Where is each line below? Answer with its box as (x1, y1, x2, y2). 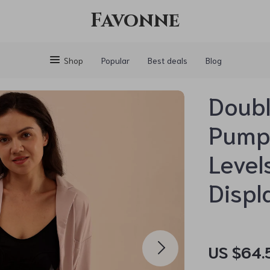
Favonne (90, 8, 180, 34)
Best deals (147, 55, 187, 66)
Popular (101, 55, 130, 66)
